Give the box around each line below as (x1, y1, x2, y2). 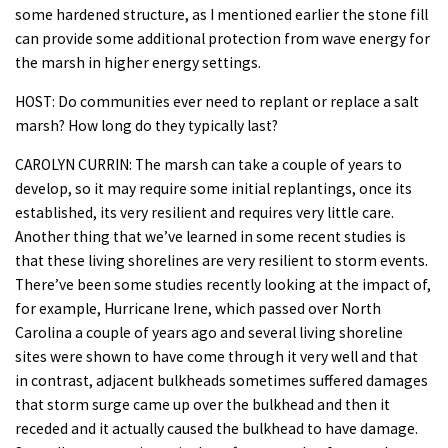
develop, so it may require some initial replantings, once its (15, 178, 412, 198)
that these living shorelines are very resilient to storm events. (15, 250, 428, 270)
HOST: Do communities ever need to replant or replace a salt (15, 91, 419, 111)
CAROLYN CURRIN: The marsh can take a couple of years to (15, 154, 402, 174)
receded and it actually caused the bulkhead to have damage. (15, 418, 418, 438)
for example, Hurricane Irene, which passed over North (15, 298, 381, 318)
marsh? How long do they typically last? (15, 115, 278, 135)
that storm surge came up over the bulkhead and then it (15, 394, 390, 414)
